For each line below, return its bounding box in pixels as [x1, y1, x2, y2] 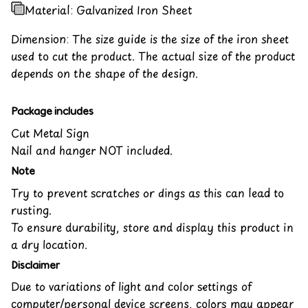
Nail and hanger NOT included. [11, 141, 173, 158]
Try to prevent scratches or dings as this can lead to [11, 184, 284, 201]
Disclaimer [11, 258, 60, 272]
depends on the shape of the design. [11, 64, 198, 81]
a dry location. [11, 235, 87, 252]
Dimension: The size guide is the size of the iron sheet [11, 30, 289, 47]
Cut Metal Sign [11, 124, 89, 141]
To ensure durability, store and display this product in [11, 218, 294, 235]
